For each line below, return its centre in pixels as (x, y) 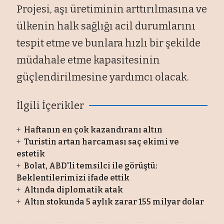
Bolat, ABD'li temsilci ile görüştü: (90, 165)
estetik (31, 153)
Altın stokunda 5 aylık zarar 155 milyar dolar (114, 201)
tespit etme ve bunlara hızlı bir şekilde (109, 43)
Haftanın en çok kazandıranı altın (93, 129)
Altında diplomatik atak (73, 189)
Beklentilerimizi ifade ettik (73, 177)
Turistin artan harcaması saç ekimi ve (101, 141)
